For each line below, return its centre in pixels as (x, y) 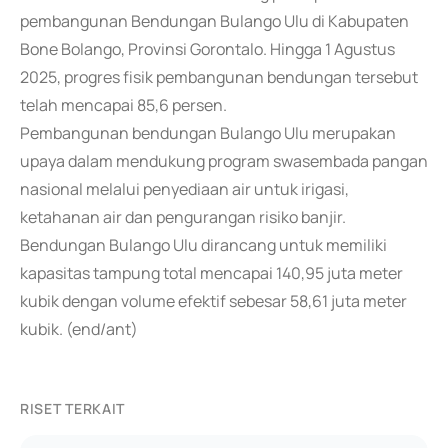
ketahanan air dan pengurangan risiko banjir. (183, 217)
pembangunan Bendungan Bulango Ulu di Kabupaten (214, 21)
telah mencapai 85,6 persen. (123, 105)
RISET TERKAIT (73, 408)
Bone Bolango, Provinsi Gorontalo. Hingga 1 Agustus (207, 49)
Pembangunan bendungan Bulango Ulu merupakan (208, 133)
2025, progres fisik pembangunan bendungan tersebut (219, 77)
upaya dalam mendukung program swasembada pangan (224, 161)
